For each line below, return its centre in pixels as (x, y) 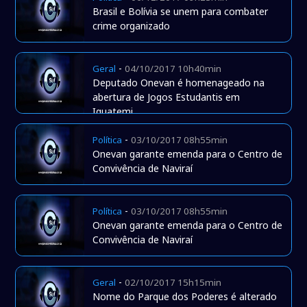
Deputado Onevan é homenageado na (179, 83)
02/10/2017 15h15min (173, 283)
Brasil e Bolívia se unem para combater (181, 12)
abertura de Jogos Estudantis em (167, 97)
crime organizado (132, 26)
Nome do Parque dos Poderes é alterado (185, 297)
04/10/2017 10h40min (173, 69)
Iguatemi (113, 112)
